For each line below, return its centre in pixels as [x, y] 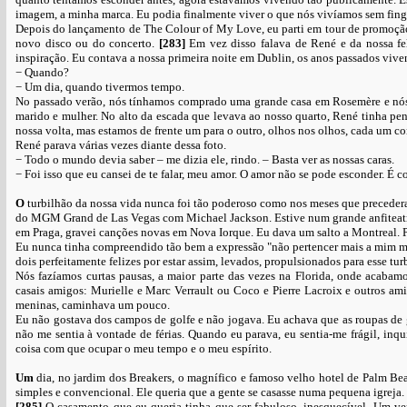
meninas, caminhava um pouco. [93, 305]
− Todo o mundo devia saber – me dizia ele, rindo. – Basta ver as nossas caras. [205, 159]
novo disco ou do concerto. [87, 43]
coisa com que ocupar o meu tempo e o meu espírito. [144, 348]
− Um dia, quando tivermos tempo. [100, 87]
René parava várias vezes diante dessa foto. [121, 145]
